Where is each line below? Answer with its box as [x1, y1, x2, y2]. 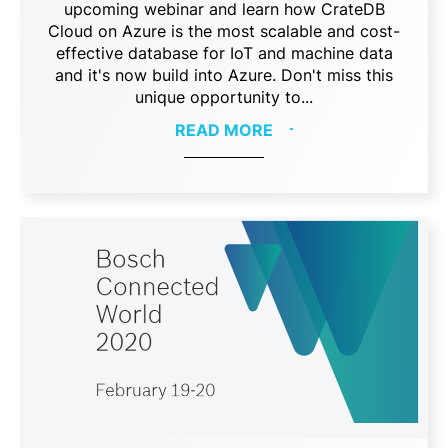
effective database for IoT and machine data [55, 42, 393, 63]
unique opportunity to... [135, 86, 313, 107]
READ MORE [175, 119, 273, 140]
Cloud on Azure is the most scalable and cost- [48, 20, 400, 41]
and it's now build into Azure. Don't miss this [55, 64, 393, 85]
